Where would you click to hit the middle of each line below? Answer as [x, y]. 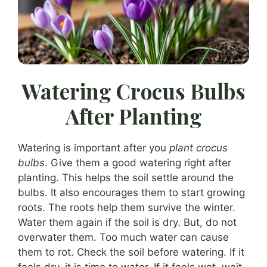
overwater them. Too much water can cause [123, 237]
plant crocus [198, 148]
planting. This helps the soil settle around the [126, 178]
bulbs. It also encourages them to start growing [131, 193]
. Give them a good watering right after [138, 163]
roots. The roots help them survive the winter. [127, 208]
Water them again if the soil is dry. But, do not [127, 223]
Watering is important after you [94, 148]
